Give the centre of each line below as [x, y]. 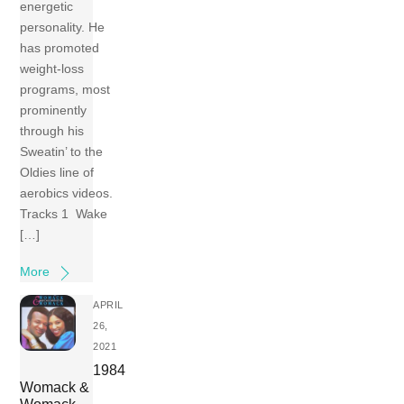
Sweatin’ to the [62, 152]
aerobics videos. [67, 193]
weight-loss [52, 69]
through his [52, 131]
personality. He [63, 28]
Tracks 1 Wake [64, 214]
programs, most [65, 90]
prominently [54, 110]
